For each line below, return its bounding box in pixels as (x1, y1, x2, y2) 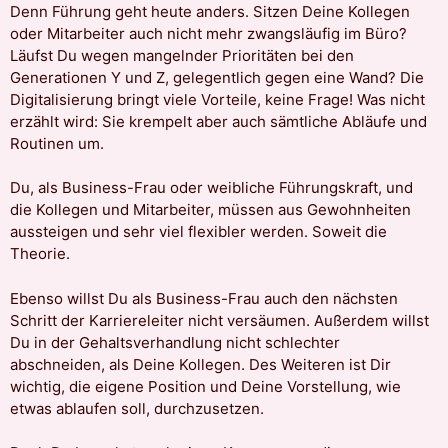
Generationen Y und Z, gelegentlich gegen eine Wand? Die (10, 67, 424, 87)
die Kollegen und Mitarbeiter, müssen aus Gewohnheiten (10, 200, 411, 220)
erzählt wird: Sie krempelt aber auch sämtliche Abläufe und (10, 111, 427, 131)
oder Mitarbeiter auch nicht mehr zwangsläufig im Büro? (10, 23, 407, 43)
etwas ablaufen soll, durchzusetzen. (10, 398, 264, 418)
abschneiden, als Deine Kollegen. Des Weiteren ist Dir (10, 354, 391, 374)
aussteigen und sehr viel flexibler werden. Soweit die (10, 222, 387, 242)
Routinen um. (10, 133, 104, 153)
